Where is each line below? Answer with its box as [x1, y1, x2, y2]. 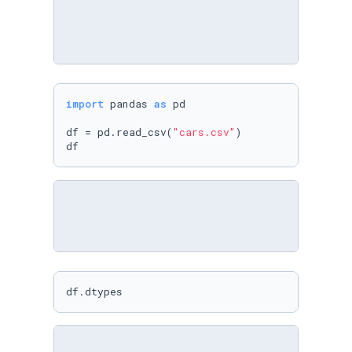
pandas [104, 97, 154, 111]
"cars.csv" [173, 125, 236, 139]
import [66, 97, 104, 111]
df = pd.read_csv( [66, 125, 173, 139]
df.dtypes [66, 284, 123, 299]
